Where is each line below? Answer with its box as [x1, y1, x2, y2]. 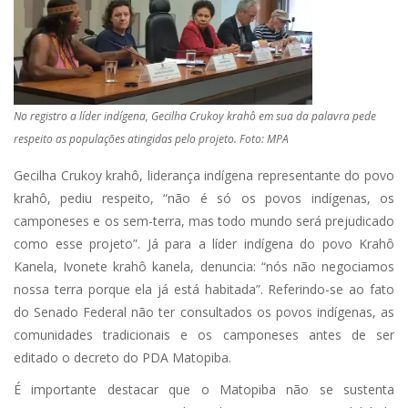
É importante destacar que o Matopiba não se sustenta [14, 381, 394, 398]
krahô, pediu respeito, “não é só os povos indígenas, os [14, 189, 394, 207]
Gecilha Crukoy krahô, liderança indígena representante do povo [14, 167, 394, 184]
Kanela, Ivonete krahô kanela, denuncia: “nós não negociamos [14, 258, 394, 275]
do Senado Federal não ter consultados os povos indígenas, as [14, 303, 394, 321]
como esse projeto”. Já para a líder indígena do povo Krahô [14, 235, 394, 252]
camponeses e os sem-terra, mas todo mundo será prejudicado [14, 212, 394, 229]
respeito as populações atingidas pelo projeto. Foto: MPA [14, 131, 289, 147]
